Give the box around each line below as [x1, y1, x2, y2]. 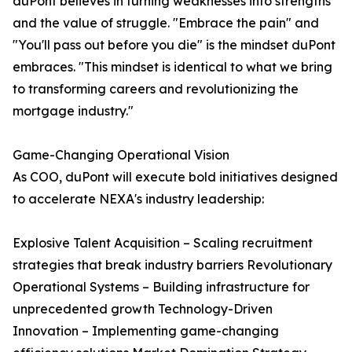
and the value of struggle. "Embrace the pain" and [13, 15, 319, 31]
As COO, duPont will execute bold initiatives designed [13, 169, 338, 185]
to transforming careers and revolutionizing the [13, 81, 299, 97]
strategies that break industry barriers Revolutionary [13, 257, 332, 273]
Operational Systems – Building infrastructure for [13, 279, 310, 295]
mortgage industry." [13, 103, 134, 119]
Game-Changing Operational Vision [13, 147, 229, 163]
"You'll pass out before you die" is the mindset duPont [13, 37, 335, 53]
